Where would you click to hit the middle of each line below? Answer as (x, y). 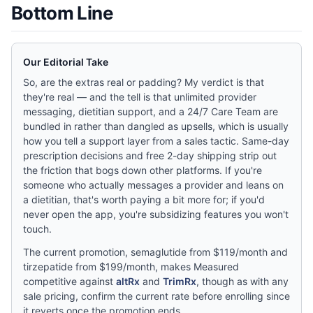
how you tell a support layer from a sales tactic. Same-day (156, 141)
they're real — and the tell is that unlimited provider (140, 97)
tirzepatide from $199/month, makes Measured (131, 267)
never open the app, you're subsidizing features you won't (156, 214)
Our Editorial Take (66, 62)
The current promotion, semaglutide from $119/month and (155, 252)
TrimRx (180, 281)
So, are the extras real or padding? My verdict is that (144, 82)
